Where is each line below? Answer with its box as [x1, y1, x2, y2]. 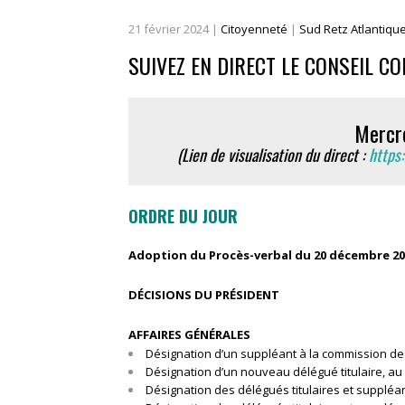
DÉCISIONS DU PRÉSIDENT [128, 286, 279, 303]
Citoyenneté [221, 20, 287, 37]
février [144, 20, 181, 37]
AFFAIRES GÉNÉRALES [128, 325, 250, 343]
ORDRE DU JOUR [128, 203, 238, 228]
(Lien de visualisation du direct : [176, 142, 369, 166]
